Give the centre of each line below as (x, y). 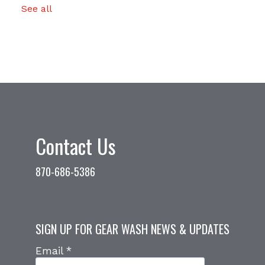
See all (37, 8)
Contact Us (76, 146)
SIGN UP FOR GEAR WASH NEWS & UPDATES (132, 229)
